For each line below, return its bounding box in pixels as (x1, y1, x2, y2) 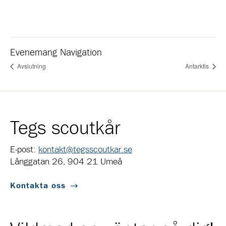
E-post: (10, 145, 38, 154)
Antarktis (185, 62, 210, 71)
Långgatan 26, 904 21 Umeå (10, 157, 122, 167)
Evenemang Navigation (10, 48, 102, 58)
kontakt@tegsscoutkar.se (38, 145, 132, 154)
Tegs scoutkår (10, 119, 120, 138)
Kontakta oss (10, 182, 66, 190)
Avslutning (16, 62, 46, 71)
